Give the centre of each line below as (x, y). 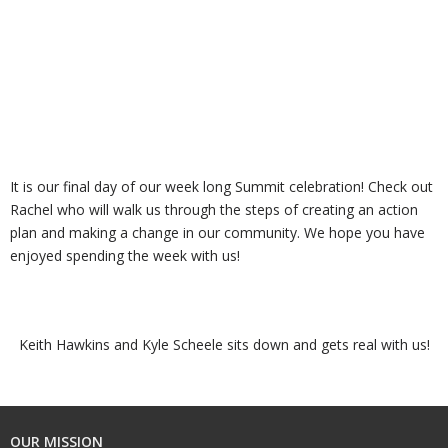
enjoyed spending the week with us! (125, 256)
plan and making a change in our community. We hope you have (217, 233)
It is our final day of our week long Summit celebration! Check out (221, 187)
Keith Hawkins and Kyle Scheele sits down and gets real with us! (224, 345)
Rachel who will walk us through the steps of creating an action (214, 210)
